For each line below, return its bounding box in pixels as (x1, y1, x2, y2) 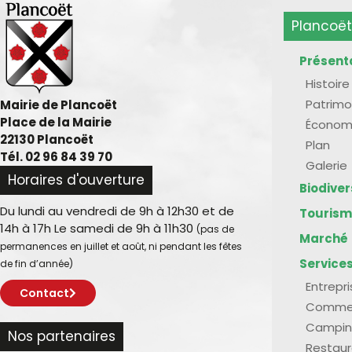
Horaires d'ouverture (8, 170, 145, 189)
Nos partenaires (8, 326, 115, 346)
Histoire (306, 75, 350, 92)
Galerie (306, 156, 347, 174)
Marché (299, 229, 348, 247)
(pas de (196, 222, 234, 236)
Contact (20, 284, 69, 301)
